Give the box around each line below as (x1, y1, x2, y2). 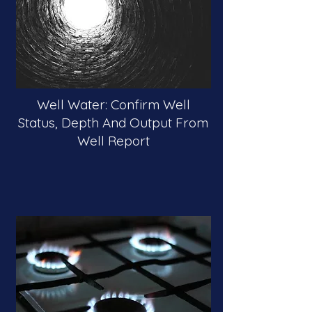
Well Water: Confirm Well (36, 96, 190, 113)
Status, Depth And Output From (18, 114, 208, 131)
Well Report (77, 132, 150, 149)
